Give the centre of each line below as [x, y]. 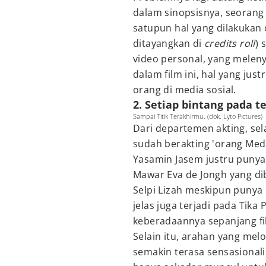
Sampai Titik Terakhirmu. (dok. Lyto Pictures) [198, 116]
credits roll [230, 43]
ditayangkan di [169, 43]
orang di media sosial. [185, 90]
